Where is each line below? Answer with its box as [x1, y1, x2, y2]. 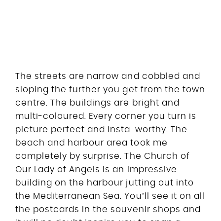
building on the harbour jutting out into [15, 178, 194, 187]
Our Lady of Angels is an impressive [15, 165, 177, 174]
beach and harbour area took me [15, 138, 168, 147]
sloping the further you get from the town [15, 85, 205, 94]
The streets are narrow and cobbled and [15, 72, 200, 80]
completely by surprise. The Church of [15, 151, 190, 160]
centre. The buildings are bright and [15, 98, 180, 107]
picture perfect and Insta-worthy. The [15, 125, 187, 134]
